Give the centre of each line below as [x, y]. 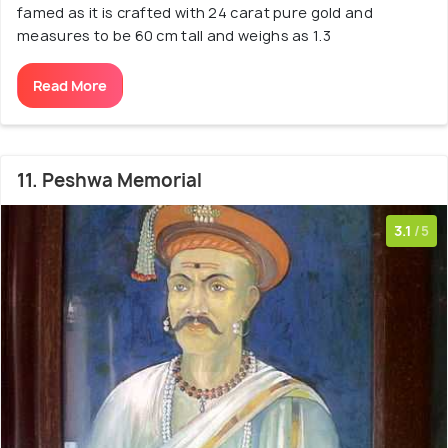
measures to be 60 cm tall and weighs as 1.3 [174, 35]
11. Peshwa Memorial [109, 180]
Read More [70, 85]
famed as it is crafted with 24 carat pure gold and [195, 12]
